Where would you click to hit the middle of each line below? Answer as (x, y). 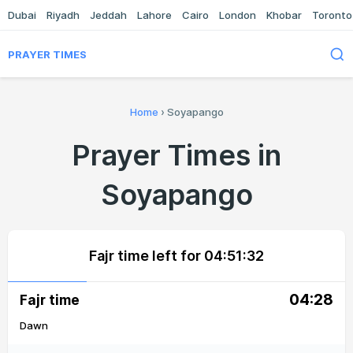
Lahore (154, 15)
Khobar (284, 15)
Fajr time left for (147, 256)
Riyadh (63, 15)
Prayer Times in (176, 155)
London (238, 15)
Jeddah (108, 15)
